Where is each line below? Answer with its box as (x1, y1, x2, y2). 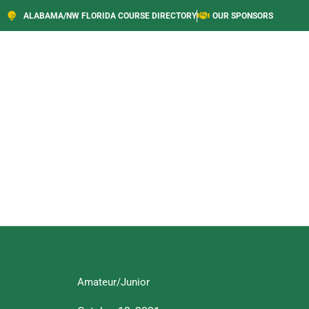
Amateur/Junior (77, 276, 150, 288)
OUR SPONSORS (212, 10, 273, 21)
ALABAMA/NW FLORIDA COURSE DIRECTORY (23, 10, 197, 21)
